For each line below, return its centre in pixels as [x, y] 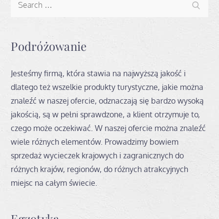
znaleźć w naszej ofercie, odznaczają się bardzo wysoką [108, 100]
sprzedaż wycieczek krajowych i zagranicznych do [98, 155]
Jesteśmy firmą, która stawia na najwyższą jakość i [99, 73]
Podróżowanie [49, 46]
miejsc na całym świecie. [54, 183]
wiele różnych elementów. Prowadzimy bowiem [95, 142]
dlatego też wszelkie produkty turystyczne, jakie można [107, 87]
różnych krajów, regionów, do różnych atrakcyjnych [100, 169]
